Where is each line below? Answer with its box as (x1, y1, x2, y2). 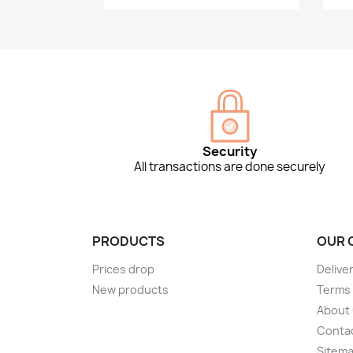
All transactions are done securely (134, 158, 326, 176)
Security (203, 143, 258, 161)
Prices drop (92, 262, 154, 277)
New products (92, 282, 169, 298)
